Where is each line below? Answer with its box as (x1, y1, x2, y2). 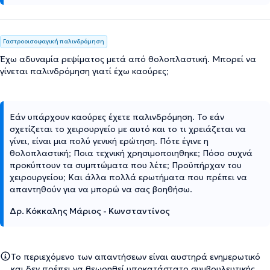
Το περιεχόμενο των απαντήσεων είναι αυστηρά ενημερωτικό (11, 251, 260, 262)
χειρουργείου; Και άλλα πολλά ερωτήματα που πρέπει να (10, 171, 247, 183)
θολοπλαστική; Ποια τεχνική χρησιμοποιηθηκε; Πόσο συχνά (10, 147, 253, 159)
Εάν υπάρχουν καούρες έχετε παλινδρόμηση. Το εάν (10, 111, 224, 122)
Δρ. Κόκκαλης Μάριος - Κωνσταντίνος (10, 205, 170, 216)
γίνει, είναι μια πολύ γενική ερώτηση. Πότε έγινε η (10, 135, 209, 146)
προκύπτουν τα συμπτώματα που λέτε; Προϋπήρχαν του (10, 159, 242, 171)
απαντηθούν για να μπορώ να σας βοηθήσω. (10, 183, 192, 195)
